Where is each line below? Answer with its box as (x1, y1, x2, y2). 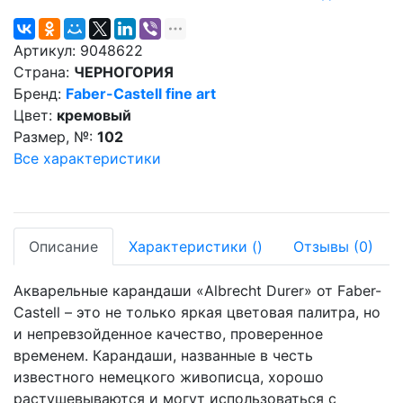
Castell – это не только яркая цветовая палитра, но (13, 303, 381, 321)
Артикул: (13, 41, 76, 59)
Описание (29, 237, 98, 255)
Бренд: (13, 85, 61, 103)
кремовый (57, 106, 131, 124)
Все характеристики (13, 149, 161, 167)
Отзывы (293, 237, 354, 255)
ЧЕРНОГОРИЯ (74, 63, 174, 81)
